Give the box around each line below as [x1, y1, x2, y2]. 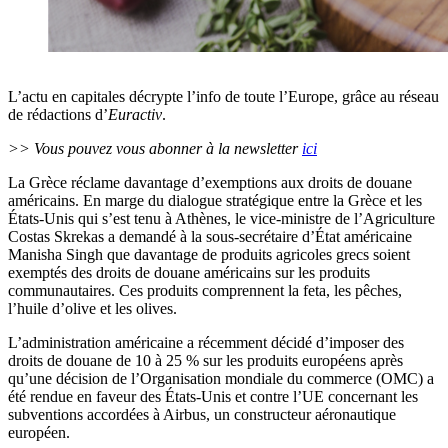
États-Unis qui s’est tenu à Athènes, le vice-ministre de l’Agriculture [8, 210, 435, 228]
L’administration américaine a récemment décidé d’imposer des [8, 334, 404, 352]
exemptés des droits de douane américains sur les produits [8, 264, 370, 282]
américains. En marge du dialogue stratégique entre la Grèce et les [8, 192, 422, 210]
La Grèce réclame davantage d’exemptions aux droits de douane [8, 174, 412, 192]
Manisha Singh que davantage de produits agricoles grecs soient [8, 246, 410, 264]
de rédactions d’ [8, 106, 108, 124]
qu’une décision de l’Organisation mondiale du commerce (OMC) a [8, 370, 434, 388]
